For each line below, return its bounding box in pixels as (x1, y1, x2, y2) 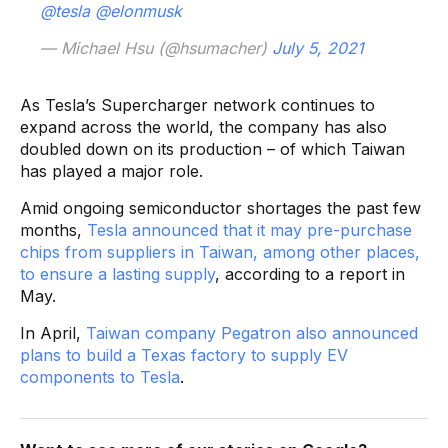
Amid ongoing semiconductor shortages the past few (20, 197, 421, 218)
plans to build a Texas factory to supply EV (20, 344, 348, 365)
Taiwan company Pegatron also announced (86, 322, 418, 343)
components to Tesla (20, 366, 180, 387)
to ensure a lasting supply (20, 263, 215, 284)
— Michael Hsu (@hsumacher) (40, 37, 272, 58)
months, (20, 219, 87, 240)
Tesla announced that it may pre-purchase (87, 219, 412, 240)
